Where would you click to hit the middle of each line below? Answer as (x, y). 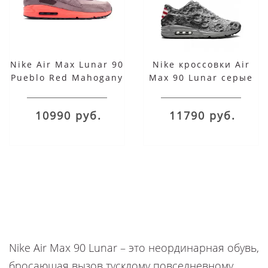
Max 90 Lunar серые (201, 78)
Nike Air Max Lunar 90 (67, 65)
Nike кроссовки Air (201, 65)
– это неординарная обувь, (190, 248)
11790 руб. (202, 116)
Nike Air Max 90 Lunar (63, 248)
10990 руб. (68, 116)
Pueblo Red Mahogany (67, 78)
